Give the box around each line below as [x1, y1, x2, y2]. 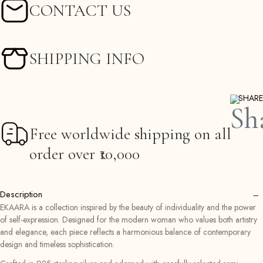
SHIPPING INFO [29, 49, 144, 69]
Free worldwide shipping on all [29, 124, 231, 144]
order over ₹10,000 [29, 144, 140, 164]
